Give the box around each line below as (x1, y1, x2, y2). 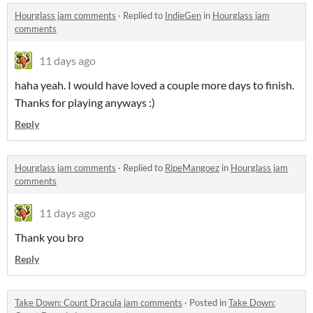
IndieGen (165, 10, 201, 22)
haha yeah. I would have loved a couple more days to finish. (15, 78, 294, 92)
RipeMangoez (165, 162, 219, 174)
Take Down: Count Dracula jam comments (15, 297, 182, 309)
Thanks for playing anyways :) (15, 96, 155, 110)
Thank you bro (15, 231, 84, 245)
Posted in (189, 297, 228, 309)
